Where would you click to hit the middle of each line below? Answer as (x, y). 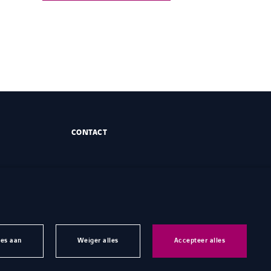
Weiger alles (98, 240)
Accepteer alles (199, 240)
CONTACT (89, 132)
